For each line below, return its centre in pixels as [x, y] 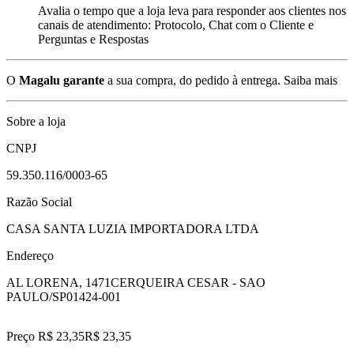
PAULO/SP [36, 296]
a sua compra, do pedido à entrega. [192, 80]
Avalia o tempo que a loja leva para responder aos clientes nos [192, 10]
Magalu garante [62, 80]
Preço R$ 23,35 [45, 336]
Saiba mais [311, 80]
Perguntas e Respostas [93, 39]
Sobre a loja [36, 121]
